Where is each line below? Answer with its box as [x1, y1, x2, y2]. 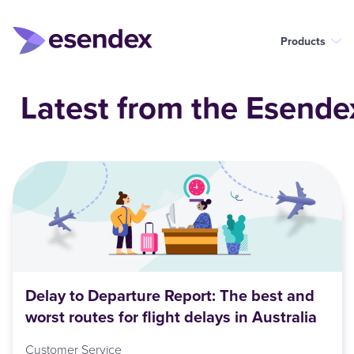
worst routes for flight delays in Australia [25, 305, 322, 329]
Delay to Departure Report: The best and [25, 284, 315, 307]
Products [281, 32, 326, 49]
